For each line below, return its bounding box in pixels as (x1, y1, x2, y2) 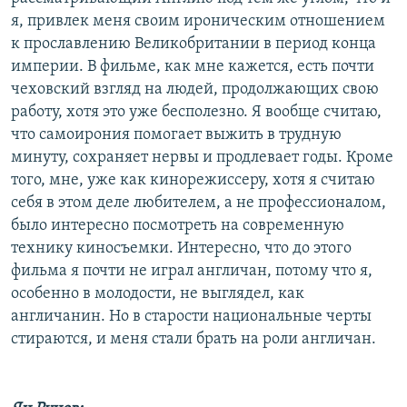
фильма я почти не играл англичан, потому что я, (11, 262, 372, 280)
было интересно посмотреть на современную (11, 216, 344, 234)
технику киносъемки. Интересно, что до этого (11, 239, 352, 257)
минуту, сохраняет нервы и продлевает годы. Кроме (11, 148, 393, 166)
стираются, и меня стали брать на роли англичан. (11, 330, 376, 348)
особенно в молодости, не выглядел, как (11, 284, 304, 303)
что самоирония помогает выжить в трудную (11, 125, 342, 144)
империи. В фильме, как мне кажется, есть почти (11, 57, 374, 75)
